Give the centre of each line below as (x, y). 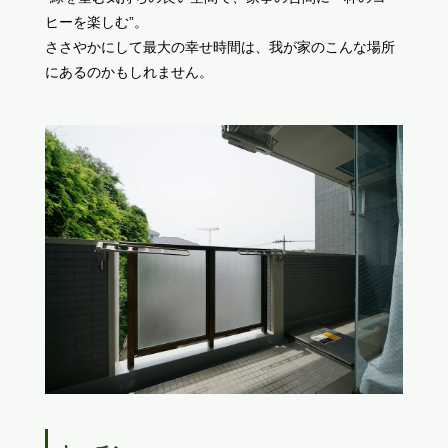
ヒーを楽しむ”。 (96, 22)
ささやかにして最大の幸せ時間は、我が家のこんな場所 (219, 47)
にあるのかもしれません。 (128, 72)
